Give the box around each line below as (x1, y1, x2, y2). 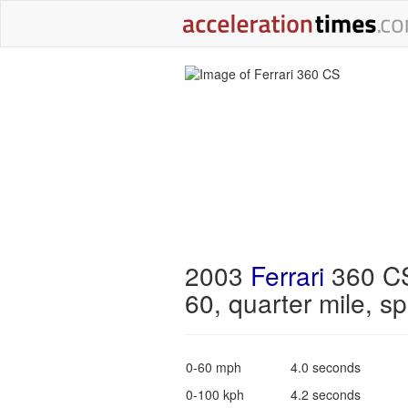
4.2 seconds (290, 385, 361, 403)
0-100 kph (185, 385, 244, 403)
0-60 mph (185, 358, 241, 376)
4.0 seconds (290, 358, 361, 376)
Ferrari (250, 257, 324, 293)
